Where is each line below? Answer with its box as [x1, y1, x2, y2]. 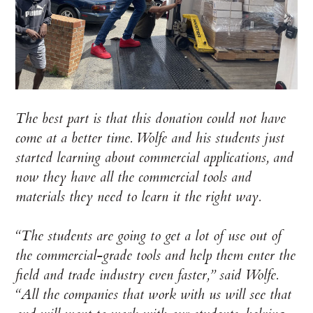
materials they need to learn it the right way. [15, 187, 261, 206]
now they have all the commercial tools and [15, 167, 252, 187]
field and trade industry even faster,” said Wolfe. [15, 265, 279, 284]
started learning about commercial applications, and [15, 147, 294, 167]
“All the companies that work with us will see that [15, 284, 292, 304]
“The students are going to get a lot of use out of [15, 226, 282, 245]
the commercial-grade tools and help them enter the [15, 245, 296, 265]
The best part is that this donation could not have [15, 108, 286, 128]
